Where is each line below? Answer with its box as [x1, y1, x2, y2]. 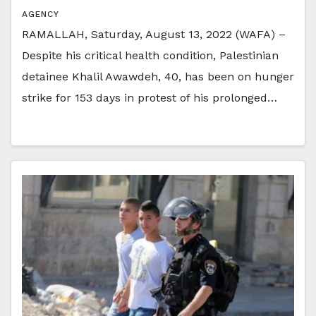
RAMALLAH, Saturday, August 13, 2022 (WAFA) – [22, 27, 286, 41]
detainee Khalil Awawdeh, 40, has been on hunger [22, 69, 294, 83]
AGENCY [22, 8, 59, 19]
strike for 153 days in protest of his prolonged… [22, 90, 277, 104]
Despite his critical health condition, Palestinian [22, 48, 279, 62]
